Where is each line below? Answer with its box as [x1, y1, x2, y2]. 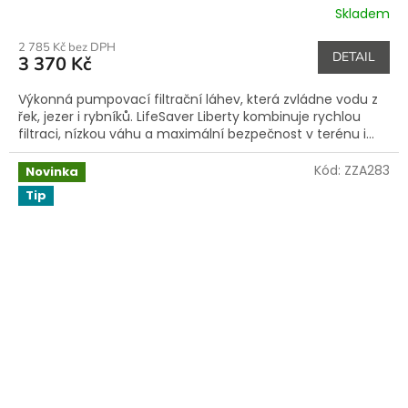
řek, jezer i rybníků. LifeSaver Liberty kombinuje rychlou [18, 107, 361, 126]
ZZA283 [344, 161, 390, 179]
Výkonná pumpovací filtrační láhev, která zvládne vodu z [18, 90, 378, 108]
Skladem [335, 4, 390, 23]
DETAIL [332, 48, 375, 66]
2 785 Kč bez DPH [18, 39, 116, 56]
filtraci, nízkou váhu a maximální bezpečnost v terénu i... [18, 125, 374, 143]
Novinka [25, 163, 78, 180]
